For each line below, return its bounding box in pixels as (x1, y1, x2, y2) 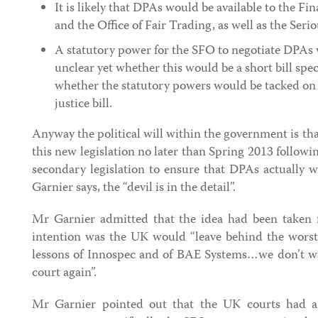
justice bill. (55, 94, 112, 115)
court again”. (32, 263, 97, 284)
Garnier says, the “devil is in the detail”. (32, 177, 236, 199)
